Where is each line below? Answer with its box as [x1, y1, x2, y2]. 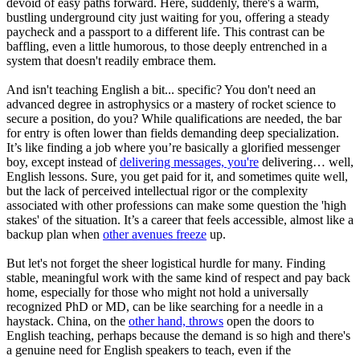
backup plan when [6, 227, 103, 241]
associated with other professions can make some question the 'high [6, 198, 346, 212]
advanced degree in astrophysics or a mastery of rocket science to [6, 96, 336, 111]
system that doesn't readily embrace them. [6, 53, 216, 67]
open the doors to [223, 313, 314, 328]
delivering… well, [259, 154, 354, 169]
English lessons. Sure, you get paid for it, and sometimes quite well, [6, 169, 348, 183]
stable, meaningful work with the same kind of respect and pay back [6, 270, 350, 284]
